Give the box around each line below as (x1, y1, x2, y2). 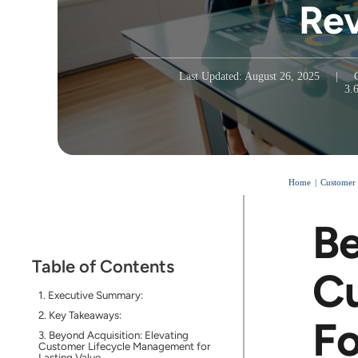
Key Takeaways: (48, 308, 121, 321)
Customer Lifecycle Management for (38, 340, 211, 352)
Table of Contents (31, 256, 174, 277)
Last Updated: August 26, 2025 (179, 70, 320, 82)
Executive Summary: (47, 288, 143, 301)
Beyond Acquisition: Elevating (48, 328, 189, 341)
